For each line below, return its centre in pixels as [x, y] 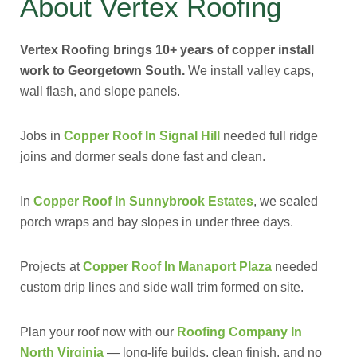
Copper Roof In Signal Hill [142, 136]
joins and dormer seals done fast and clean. [143, 157]
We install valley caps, [249, 71]
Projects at [51, 267]
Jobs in [42, 136]
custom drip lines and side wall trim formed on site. [162, 287]
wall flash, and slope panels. [100, 91]
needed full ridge [269, 136]
